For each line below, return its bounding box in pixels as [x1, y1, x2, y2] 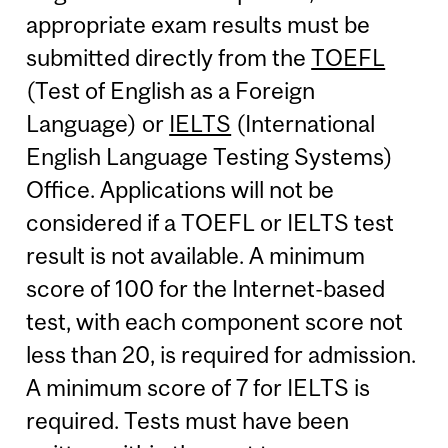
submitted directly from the [26, 43, 312, 71]
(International [231, 109, 376, 137]
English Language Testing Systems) [26, 142, 394, 170]
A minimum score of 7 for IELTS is [26, 373, 371, 401]
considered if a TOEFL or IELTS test [26, 208, 395, 236]
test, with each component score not [26, 307, 404, 335]
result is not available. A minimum [26, 241, 366, 269]
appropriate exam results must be [26, 10, 371, 38]
